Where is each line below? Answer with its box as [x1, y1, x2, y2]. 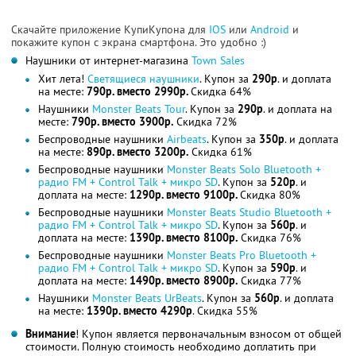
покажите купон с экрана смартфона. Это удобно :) [11, 35, 266, 50]
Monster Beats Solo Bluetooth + [167, 162, 321, 177]
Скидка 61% [188, 145, 252, 160]
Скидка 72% [173, 114, 237, 130]
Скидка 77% [238, 273, 301, 288]
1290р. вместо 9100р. [126, 188, 240, 203]
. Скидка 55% [192, 304, 257, 319]
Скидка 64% [191, 84, 251, 99]
